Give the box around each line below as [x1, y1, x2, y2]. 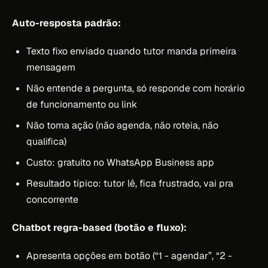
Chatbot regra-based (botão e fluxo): [12, 221, 187, 234]
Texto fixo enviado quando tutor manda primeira [26, 44, 236, 57]
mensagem [26, 60, 75, 74]
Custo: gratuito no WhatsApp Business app [26, 156, 214, 169]
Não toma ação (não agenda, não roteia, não [26, 118, 218, 132]
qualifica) [26, 135, 66, 148]
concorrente [26, 193, 78, 206]
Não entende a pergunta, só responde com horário [26, 81, 245, 95]
